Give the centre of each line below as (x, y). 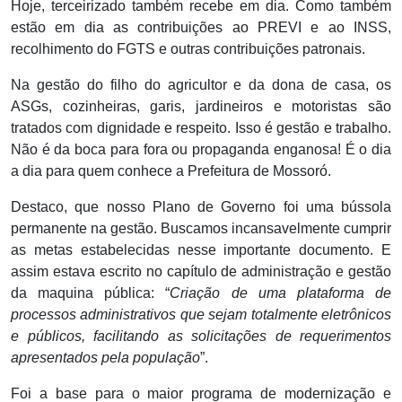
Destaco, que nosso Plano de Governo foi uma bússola (201, 207)
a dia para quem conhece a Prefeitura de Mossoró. (171, 171)
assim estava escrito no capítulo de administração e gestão (201, 272)
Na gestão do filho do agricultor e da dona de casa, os (201, 85)
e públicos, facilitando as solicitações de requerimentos (201, 336)
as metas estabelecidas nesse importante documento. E (201, 250)
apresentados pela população (105, 358)
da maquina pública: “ (91, 293)
